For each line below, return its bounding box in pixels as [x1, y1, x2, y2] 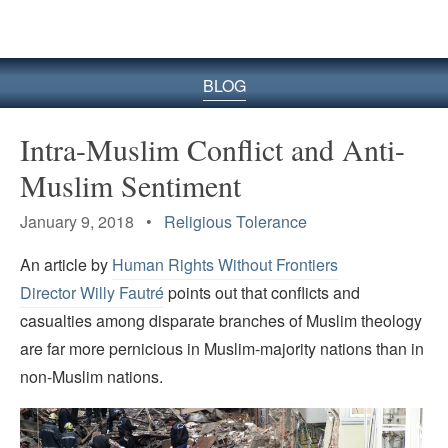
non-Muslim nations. [20, 365, 163, 389]
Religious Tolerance [164, 209, 307, 233]
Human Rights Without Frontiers [112, 253, 338, 277]
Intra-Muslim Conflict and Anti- [20, 128, 405, 169]
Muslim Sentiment [20, 164, 241, 205]
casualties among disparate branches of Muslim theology [20, 309, 422, 333]
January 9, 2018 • [20, 209, 164, 233]
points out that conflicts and [164, 281, 360, 305]
